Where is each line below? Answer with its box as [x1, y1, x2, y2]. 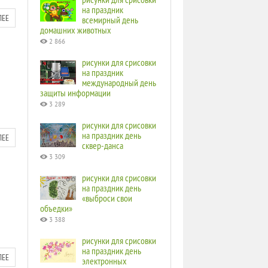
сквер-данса [82, 139, 123, 151]
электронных [82, 255, 127, 267]
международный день [82, 77, 156, 89]
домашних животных [40, 24, 111, 36]
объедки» [40, 202, 72, 214]
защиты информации [40, 87, 111, 99]
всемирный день [82, 14, 138, 26]
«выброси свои [82, 192, 132, 204]
